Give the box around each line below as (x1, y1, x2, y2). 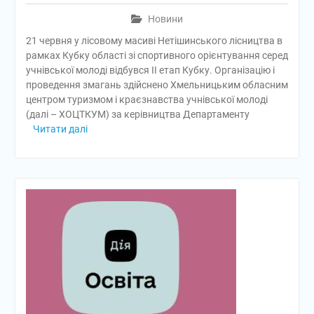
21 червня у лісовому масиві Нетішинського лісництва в (25, 35, 282, 46)
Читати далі (32, 123, 88, 135)
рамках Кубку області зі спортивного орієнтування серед (25, 50, 288, 61)
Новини (147, 13, 183, 25)
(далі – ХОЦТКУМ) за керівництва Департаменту (25, 109, 250, 120)
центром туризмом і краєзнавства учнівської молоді (25, 94, 268, 105)
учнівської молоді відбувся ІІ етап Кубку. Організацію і (25, 64, 275, 76)
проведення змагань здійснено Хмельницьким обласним (25, 79, 288, 90)
